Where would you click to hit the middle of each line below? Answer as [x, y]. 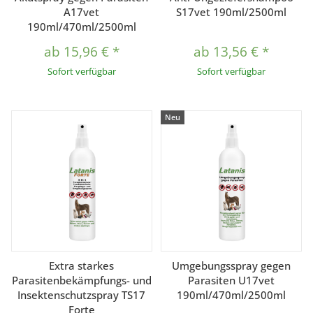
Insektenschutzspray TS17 [82, 294]
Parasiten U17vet [232, 280]
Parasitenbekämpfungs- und [81, 280]
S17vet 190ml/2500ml [232, 12]
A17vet [82, 12]
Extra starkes [82, 265]
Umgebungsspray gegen [232, 265]
